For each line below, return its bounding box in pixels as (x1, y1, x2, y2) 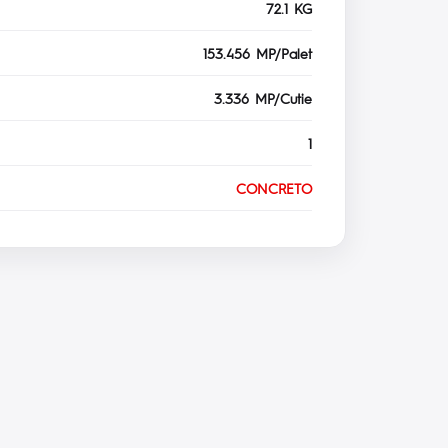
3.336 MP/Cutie (214, 89, 313, 108)
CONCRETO (236, 179, 313, 198)
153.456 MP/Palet (203, 44, 313, 63)
